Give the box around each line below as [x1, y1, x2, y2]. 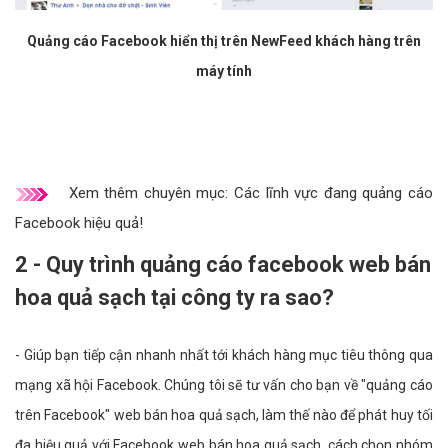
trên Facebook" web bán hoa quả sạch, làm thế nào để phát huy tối [15, 407, 433, 424]
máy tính [196, 63, 252, 80]
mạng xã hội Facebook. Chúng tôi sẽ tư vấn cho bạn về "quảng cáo [15, 377, 433, 394]
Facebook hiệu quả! [15, 214, 143, 233]
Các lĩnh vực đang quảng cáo [234, 184, 433, 203]
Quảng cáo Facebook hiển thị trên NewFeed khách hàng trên [27, 33, 421, 50]
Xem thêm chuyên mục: [63, 184, 234, 203]
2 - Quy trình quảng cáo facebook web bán [15, 252, 431, 278]
